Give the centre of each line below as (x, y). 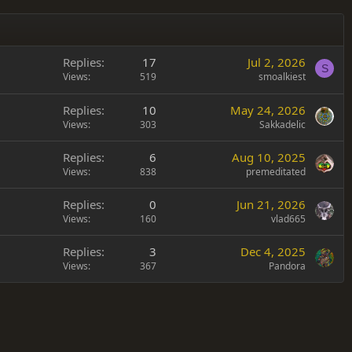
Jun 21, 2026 (271, 204)
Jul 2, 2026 (277, 62)
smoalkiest (282, 76)
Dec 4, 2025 (273, 251)
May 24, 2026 (268, 110)
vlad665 (288, 218)
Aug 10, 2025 (269, 157)
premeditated (276, 171)
